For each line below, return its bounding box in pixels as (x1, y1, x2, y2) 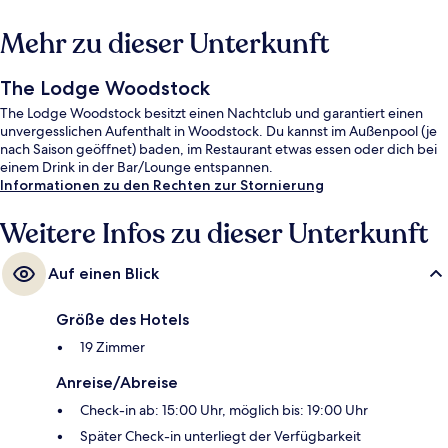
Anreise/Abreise (56, 373, 178, 393)
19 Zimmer (80, 338, 145, 357)
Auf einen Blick (48, 264, 159, 284)
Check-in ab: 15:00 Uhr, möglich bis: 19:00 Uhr (80, 401, 368, 420)
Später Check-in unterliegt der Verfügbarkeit (80, 427, 361, 446)
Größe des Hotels (56, 310, 189, 330)
